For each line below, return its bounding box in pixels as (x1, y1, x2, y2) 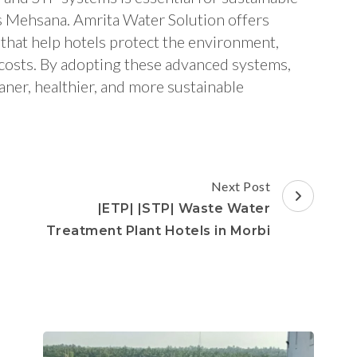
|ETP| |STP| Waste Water (97, 201, 270, 217)
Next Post (210, 178, 270, 194)
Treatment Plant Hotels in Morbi (45, 223, 270, 239)
